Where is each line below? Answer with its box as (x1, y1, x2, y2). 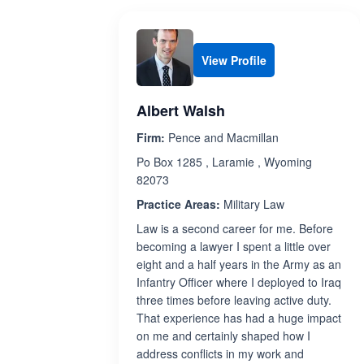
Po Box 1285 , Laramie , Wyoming (136, 154, 312, 170)
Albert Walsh (136, 100, 225, 121)
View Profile (201, 52, 266, 68)
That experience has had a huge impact (136, 310, 341, 326)
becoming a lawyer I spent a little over (136, 238, 331, 254)
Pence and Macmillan (165, 129, 279, 145)
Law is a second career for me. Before (136, 220, 333, 236)
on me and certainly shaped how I (136, 327, 310, 344)
